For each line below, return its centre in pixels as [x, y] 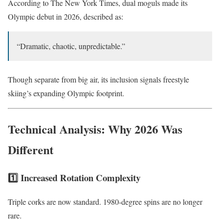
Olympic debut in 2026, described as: [66, 17]
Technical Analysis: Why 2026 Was [95, 129]
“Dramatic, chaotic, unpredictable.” [71, 46]
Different [31, 149]
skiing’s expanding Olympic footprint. [66, 93]
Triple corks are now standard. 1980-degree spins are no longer [105, 201]
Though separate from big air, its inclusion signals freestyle [98, 80]
